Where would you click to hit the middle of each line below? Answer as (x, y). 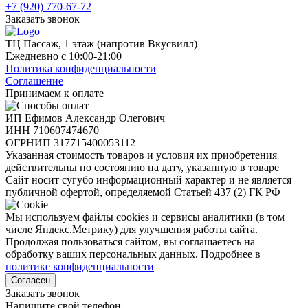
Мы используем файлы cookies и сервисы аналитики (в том (145, 217)
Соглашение (34, 80)
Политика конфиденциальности (81, 68)
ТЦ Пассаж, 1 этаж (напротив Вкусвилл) (101, 43)
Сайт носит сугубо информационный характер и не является (148, 179)
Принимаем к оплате (55, 93)
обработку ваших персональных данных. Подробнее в (133, 254)
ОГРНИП (30, 142)
